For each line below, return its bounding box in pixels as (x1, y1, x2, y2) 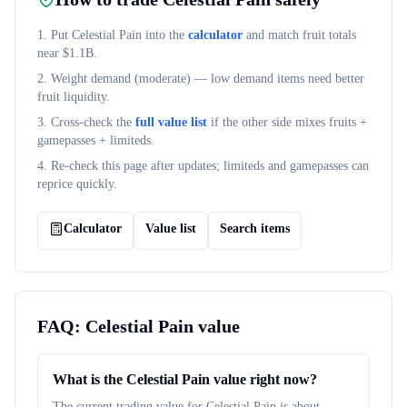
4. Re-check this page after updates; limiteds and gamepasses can (37, 159, 369, 173)
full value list (135, 115, 207, 129)
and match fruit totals (246, 28, 356, 42)
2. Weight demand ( (37, 72, 139, 85)
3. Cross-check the (37, 115, 132, 129)
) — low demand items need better (186, 72, 364, 85)
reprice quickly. (37, 177, 117, 191)
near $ (37, 46, 69, 60)
